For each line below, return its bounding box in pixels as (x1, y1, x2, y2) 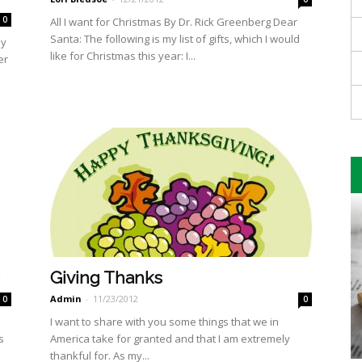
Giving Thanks (50, 267, 162, 288)
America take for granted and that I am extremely (50, 331, 290, 346)
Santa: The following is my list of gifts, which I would (50, 32, 300, 46)
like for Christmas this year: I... (50, 48, 196, 63)
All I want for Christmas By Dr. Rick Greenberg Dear (50, 15, 297, 29)
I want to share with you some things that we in (50, 314, 279, 329)
